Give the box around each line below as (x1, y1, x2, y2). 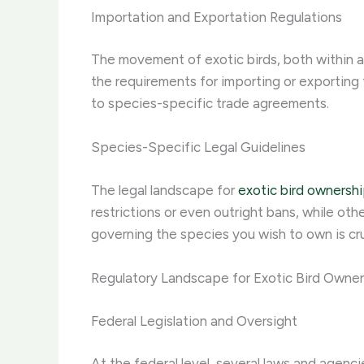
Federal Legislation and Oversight (91, 312, 297, 329)
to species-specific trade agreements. (91, 95, 329, 112)
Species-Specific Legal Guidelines (91, 139, 305, 156)
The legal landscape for (91, 181, 238, 198)
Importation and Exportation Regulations (91, 8, 342, 25)
